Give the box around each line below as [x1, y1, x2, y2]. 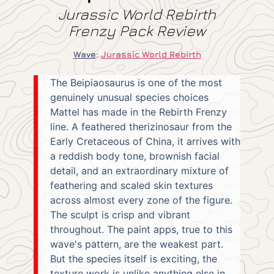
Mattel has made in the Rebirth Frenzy [50, 106, 227, 119]
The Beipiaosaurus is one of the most [50, 76, 222, 89]
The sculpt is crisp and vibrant [50, 209, 190, 221]
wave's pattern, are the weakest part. [50, 238, 223, 251]
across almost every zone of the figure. [50, 194, 232, 207]
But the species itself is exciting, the [50, 253, 217, 265]
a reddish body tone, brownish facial [50, 150, 220, 163]
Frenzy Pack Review [68, 21, 206, 39]
